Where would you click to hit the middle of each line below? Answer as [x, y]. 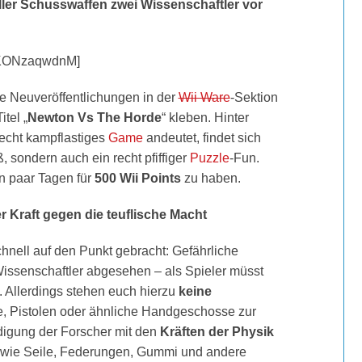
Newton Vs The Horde [94, 118]
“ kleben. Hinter [205, 118]
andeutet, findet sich [202, 138]
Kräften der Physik [217, 332]
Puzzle [209, 158]
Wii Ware [204, 97]
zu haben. [210, 178]
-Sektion [254, 97]
